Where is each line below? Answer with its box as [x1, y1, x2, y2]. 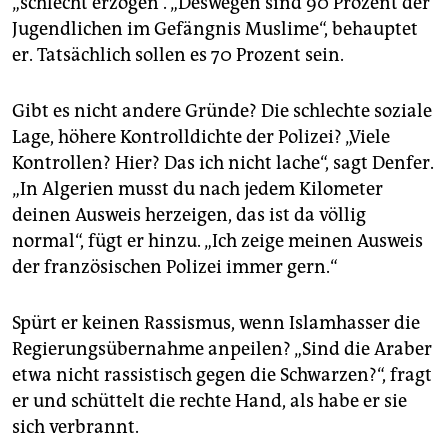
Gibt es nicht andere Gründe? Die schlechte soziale [12, 99, 432, 122]
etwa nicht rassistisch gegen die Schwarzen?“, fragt [12, 363, 432, 386]
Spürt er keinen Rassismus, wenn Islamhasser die [12, 311, 420, 334]
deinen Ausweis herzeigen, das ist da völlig [12, 203, 366, 226]
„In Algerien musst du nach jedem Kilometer [12, 177, 383, 200]
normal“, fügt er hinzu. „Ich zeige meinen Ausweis [12, 229, 423, 252]
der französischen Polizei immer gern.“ [12, 255, 338, 278]
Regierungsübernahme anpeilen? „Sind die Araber [12, 337, 432, 360]
